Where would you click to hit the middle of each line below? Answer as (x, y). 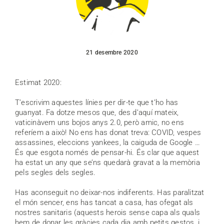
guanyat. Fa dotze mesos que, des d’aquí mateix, (97, 113)
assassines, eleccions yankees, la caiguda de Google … (107, 143)
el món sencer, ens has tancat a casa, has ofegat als (104, 203)
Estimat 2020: (38, 83)
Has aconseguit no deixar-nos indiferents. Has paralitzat (110, 193)
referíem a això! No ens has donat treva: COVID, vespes (108, 133)
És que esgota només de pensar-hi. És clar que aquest (107, 153)
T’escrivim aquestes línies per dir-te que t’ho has (97, 103)
